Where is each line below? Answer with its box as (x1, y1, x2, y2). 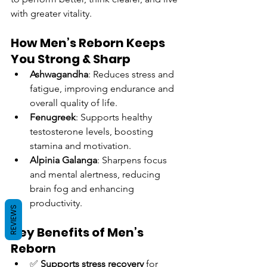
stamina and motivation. (30, 139, 131, 151)
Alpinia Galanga (30, 154, 97, 166)
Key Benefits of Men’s (11, 223, 146, 241)
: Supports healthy (76, 111, 154, 123)
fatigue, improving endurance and (30, 82, 176, 94)
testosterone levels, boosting (30, 125, 156, 137)
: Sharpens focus (97, 154, 169, 166)
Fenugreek (30, 111, 76, 123)
